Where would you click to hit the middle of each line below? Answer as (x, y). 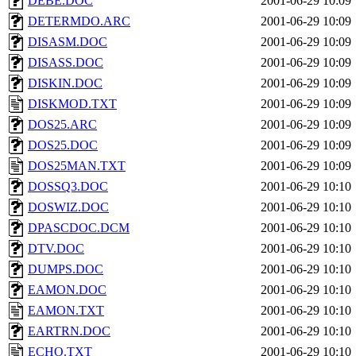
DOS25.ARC (62, 124)
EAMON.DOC (67, 290)
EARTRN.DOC (69, 331)
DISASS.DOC (66, 62)
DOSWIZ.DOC (68, 207)
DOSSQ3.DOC (68, 186)
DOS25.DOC (63, 145)
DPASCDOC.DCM (79, 228)
